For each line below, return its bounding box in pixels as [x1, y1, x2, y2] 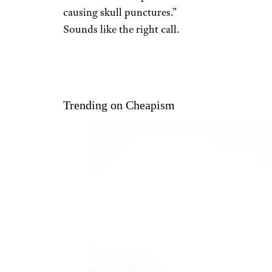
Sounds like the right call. [63, 22, 179, 36]
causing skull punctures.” [63, 5, 177, 19]
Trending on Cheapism [63, 98, 175, 112]
